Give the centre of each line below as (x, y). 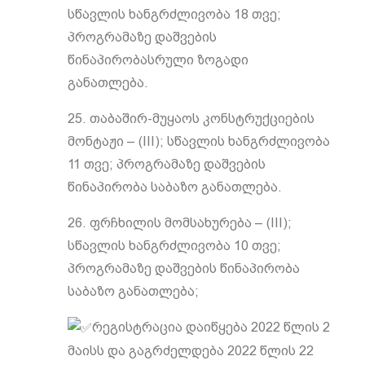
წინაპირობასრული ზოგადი (158, 60)
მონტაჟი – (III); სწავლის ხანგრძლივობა (198, 141)
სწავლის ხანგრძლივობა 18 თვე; (174, 14)
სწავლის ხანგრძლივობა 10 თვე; (174, 246)
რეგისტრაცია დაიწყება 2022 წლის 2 (211, 327)
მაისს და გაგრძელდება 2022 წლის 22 (190, 350)
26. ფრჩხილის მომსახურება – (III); (179, 223)
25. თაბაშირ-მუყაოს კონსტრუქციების (191, 119)
